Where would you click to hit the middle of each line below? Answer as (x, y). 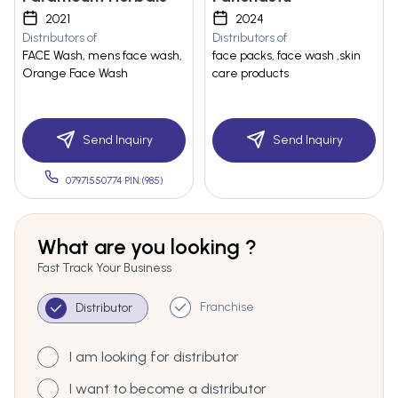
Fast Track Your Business (104, 268)
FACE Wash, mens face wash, (102, 56)
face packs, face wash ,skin (287, 56)
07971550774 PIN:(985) (115, 181)
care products (251, 74)
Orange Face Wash (75, 74)
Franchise (227, 307)
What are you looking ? (147, 247)
